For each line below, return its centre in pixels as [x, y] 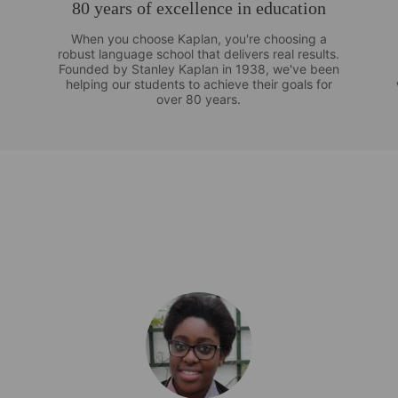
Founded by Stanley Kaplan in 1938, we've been [199, 68]
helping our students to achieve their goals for [199, 84]
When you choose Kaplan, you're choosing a [199, 38]
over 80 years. [199, 99]
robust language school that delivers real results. [199, 53]
